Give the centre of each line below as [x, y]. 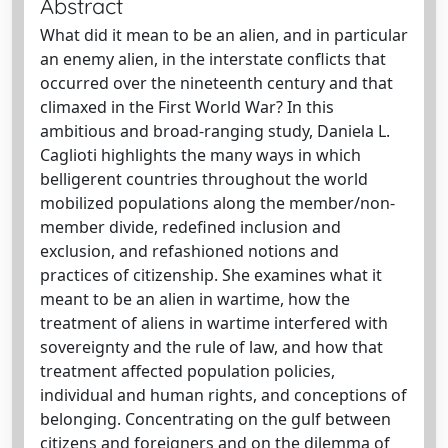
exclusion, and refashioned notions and [189, 251]
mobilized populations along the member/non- [217, 203]
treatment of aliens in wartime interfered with [214, 323]
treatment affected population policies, [187, 371]
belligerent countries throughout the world [204, 179]
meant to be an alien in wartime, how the [195, 299]
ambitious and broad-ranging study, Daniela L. [215, 131]
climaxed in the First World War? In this [187, 107]
